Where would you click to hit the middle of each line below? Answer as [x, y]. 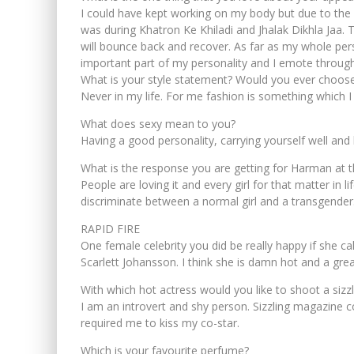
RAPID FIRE [110, 228]
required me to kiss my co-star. [160, 322]
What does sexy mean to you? [158, 123]
